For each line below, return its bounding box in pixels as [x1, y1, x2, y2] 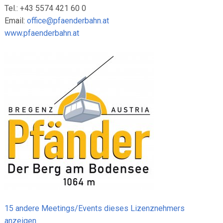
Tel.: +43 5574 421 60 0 [4, 3, 87, 13]
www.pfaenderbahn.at [4, 28, 80, 38]
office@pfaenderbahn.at [27, 16, 110, 25]
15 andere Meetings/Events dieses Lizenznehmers [4, 204, 185, 213]
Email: [4, 16, 27, 25]
